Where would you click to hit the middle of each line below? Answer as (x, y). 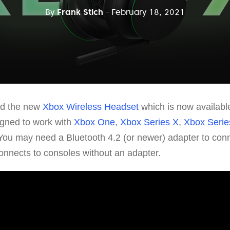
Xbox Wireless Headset (91, 107)
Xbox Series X (149, 122)
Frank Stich (80, 12)
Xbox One (94, 122)
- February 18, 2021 (145, 12)
